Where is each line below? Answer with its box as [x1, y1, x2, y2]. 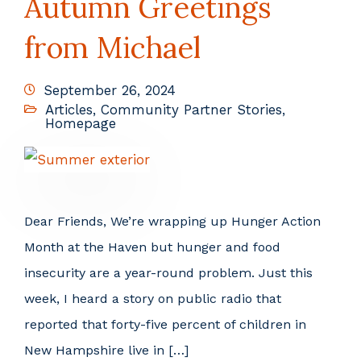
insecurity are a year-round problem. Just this [24, 264, 313, 280]
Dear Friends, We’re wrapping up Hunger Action [24, 213, 321, 229]
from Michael [24, 28, 201, 66]
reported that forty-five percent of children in [24, 316, 306, 332]
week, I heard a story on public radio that [24, 290, 281, 306]
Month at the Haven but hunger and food [24, 239, 280, 255]
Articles [45, 101, 93, 118]
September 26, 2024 [44, 81, 176, 98]
